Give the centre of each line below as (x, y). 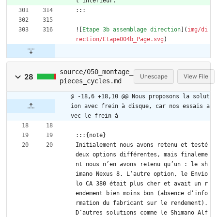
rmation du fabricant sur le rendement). (142, 203)
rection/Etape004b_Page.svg (120, 39)
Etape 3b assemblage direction (132, 30)
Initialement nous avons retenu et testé (142, 145)
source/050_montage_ (96, 72)
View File (196, 77)
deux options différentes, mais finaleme (142, 155)
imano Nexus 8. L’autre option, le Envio (142, 174)
